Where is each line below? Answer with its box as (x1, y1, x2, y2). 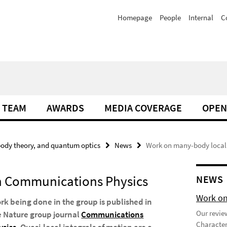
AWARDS (47, 101, 84, 114)
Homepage (118, 13, 152, 22)
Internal (188, 13, 213, 22)
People (160, 13, 181, 22)
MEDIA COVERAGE (104, 101, 182, 114)
